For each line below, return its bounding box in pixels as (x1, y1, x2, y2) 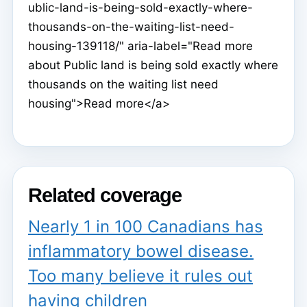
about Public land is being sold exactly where (28, 58, 278, 73)
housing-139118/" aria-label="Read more (28, 39, 253, 53)
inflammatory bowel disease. (28, 241, 254, 261)
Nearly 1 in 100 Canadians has (28, 216, 263, 236)
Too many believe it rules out (28, 265, 253, 286)
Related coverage (28, 184, 182, 207)
